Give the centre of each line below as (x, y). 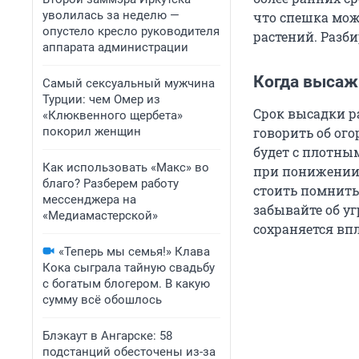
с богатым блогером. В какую (126, 284)
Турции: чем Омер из (101, 99)
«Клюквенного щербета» (113, 115)
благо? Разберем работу (111, 184)
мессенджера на (89, 200)
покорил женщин (92, 131)
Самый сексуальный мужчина (129, 83)
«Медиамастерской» (100, 216)
